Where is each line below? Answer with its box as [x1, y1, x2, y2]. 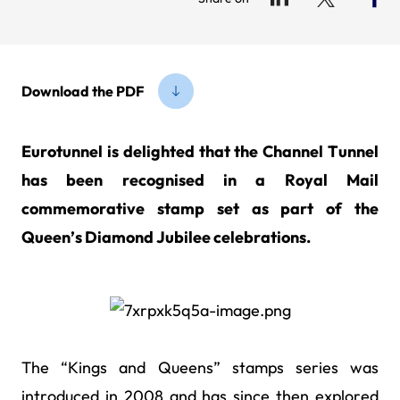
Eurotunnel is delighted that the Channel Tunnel [21, 141, 379, 162]
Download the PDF [21, 82, 144, 100]
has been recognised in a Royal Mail [21, 170, 379, 190]
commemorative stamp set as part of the [21, 198, 379, 219]
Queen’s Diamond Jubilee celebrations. [21, 227, 311, 247]
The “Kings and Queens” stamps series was [21, 356, 379, 378]
